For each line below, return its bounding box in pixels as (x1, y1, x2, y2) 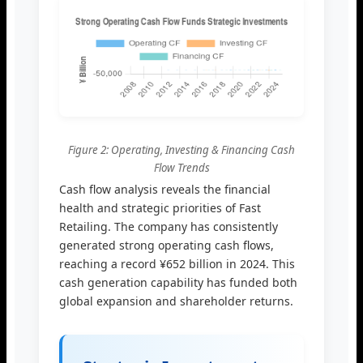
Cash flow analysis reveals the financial (59, 181, 271, 197)
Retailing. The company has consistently (59, 218, 278, 234)
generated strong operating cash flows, (59, 237, 274, 253)
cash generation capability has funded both (59, 274, 297, 290)
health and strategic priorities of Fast (59, 199, 261, 216)
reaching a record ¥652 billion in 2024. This (59, 255, 295, 271)
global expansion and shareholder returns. (59, 293, 293, 309)
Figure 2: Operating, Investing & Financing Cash (68, 142, 295, 157)
